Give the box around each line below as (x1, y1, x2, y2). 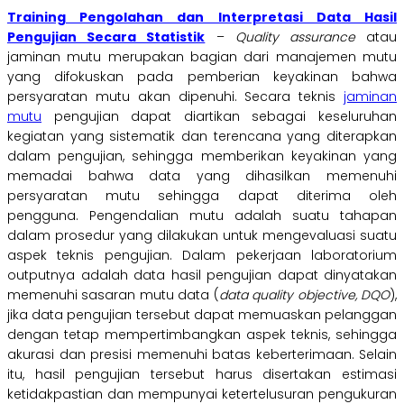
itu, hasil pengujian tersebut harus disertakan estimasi (7, 365, 397, 384)
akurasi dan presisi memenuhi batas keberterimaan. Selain (7, 345, 397, 364)
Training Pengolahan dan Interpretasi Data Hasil (7, 8, 397, 27)
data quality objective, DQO (218, 286, 390, 305)
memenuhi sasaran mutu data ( (7, 286, 219, 305)
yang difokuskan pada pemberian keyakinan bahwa (7, 68, 397, 87)
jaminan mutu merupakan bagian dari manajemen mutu (7, 48, 397, 67)
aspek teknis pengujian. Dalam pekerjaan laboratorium (7, 246, 397, 265)
